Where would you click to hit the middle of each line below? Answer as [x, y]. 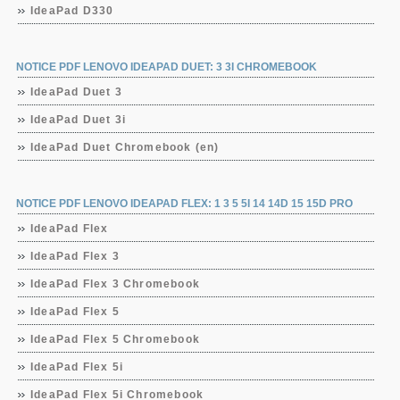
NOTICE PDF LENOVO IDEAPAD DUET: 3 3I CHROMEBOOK [167, 67]
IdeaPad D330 [72, 11]
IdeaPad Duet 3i [78, 120]
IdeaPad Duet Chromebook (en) [125, 147]
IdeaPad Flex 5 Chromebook [115, 339]
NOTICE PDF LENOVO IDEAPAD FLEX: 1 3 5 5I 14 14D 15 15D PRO [184, 204]
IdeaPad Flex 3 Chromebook [115, 284]
